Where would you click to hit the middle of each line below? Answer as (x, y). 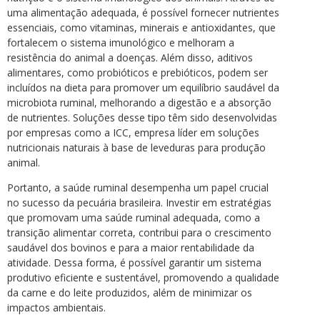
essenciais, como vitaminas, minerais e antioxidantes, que (141, 27)
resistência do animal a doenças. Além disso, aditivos (130, 57)
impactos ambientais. (56, 308)
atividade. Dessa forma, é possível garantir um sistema (134, 263)
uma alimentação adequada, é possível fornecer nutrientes (143, 12)
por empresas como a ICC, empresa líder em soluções (133, 132)
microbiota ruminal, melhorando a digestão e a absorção (139, 102)
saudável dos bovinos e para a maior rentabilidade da (131, 248)
